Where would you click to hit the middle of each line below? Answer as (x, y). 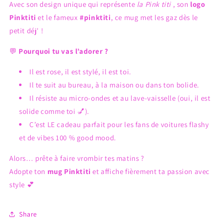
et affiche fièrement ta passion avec (150, 172)
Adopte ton (28, 172)
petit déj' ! (26, 31)
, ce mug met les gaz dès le (154, 18)
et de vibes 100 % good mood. (68, 138)
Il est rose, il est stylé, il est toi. (80, 72)
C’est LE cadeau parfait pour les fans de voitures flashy (119, 125)
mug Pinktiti (69, 172)
